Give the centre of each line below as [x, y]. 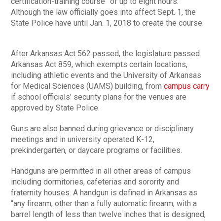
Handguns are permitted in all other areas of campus [101, 171]
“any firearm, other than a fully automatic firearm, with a [104, 204]
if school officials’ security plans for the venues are [99, 97]
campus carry [187, 86]
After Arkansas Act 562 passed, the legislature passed [106, 54]
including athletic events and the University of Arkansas [106, 75]
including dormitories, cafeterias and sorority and [95, 182]
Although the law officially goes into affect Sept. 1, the [104, 12]
